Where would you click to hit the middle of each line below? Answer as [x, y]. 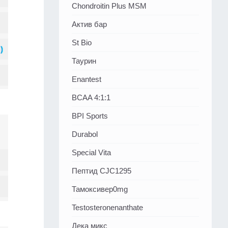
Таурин [84, 61]
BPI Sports [90, 116]
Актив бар [89, 24]
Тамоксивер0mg [100, 189]
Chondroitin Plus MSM [109, 6]
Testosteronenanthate [107, 208]
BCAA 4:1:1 [91, 98]
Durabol [85, 134]
